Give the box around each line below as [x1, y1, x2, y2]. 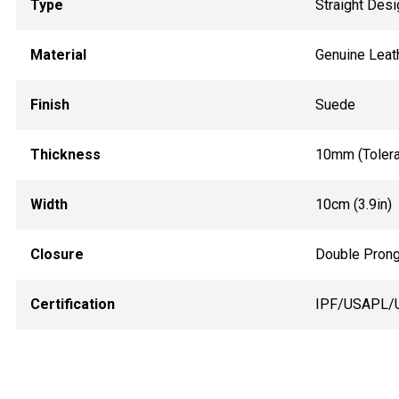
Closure [29, 245, 84, 263]
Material [29, 45, 86, 63]
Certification [29, 295, 115, 313]
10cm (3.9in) [314, 195, 392, 213]
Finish [29, 95, 69, 113]
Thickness [29, 145, 101, 163]
